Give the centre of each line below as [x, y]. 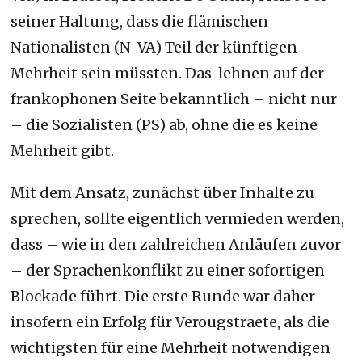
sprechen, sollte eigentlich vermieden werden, [178, 218]
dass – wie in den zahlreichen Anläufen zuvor [176, 244]
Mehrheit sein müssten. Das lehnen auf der [168, 73]
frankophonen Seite [86, 99]
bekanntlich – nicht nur [249, 99]
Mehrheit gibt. [63, 150]
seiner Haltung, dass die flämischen [140, 21]
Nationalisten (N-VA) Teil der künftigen [154, 47]
